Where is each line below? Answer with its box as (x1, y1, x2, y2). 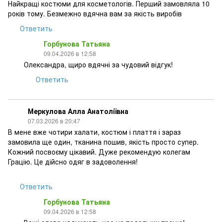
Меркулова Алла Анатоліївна (28, 106, 128, 116)
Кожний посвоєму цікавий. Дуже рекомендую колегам (8, 147, 190, 157)
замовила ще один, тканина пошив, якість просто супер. (8, 137, 199, 147)
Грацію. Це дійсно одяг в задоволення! (8, 157, 138, 166)
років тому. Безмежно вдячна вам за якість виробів (8, 8, 182, 18)
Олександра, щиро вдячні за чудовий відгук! (24, 59, 173, 69)
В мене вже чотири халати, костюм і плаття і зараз (8, 127, 181, 137)
